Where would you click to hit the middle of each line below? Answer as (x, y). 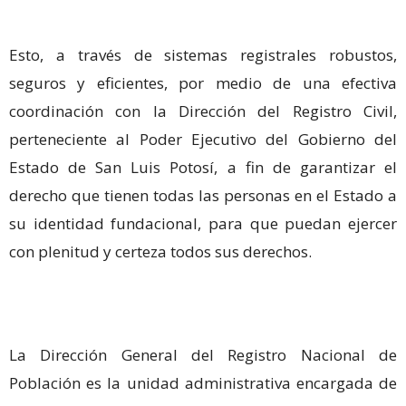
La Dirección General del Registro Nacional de (203, 355)
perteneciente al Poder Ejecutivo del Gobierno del (203, 140)
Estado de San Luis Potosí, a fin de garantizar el (203, 168)
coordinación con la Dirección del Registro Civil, (203, 111)
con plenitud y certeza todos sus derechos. (160, 252)
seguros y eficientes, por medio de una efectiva (203, 83)
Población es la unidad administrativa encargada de (203, 383)
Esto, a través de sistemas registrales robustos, (203, 55)
